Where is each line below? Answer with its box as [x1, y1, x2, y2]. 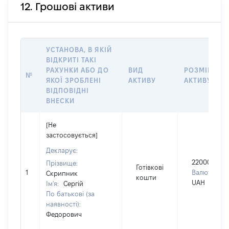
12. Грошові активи [20, 1, 114, 12]
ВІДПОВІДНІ [46, 87, 89, 94]
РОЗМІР [184, 66, 213, 74]
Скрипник [46, 170, 78, 177]
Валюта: [192, 169, 216, 176]
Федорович [46, 211, 82, 218]
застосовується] [46, 131, 98, 139]
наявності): [46, 200, 81, 208]
